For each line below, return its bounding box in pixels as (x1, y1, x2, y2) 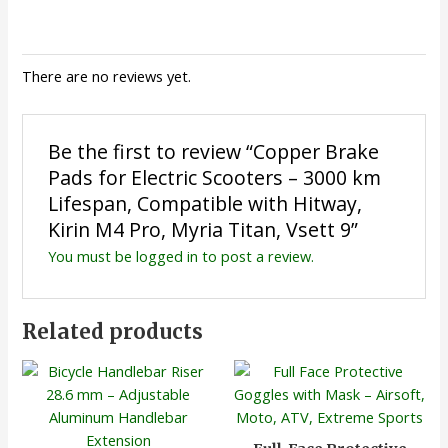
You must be (47, 246, 136, 267)
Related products (22, 319, 204, 346)
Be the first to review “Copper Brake (47, 138, 379, 166)
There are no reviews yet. (22, 66, 192, 87)
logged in (135, 246, 198, 267)
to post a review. (197, 246, 314, 267)
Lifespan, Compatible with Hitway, (47, 190, 362, 218)
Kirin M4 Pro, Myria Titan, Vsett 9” (47, 216, 358, 244)
